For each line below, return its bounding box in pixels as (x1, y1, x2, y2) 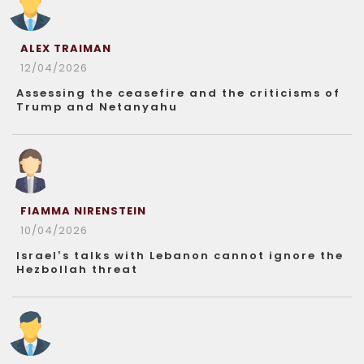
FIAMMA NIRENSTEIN (20, 202, 146, 219)
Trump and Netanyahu (16, 98, 178, 115)
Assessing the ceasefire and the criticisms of (16, 84, 340, 101)
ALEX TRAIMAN (20, 40, 111, 56)
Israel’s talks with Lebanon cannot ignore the (16, 247, 344, 263)
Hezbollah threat (16, 261, 138, 277)
